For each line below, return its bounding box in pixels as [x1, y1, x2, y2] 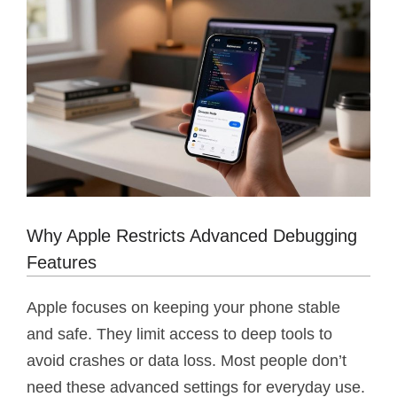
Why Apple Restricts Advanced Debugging [27, 225, 357, 245]
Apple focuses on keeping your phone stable [27, 298, 340, 316]
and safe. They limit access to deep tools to [27, 324, 332, 343]
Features [27, 252, 97, 272]
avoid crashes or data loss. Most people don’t [27, 351, 346, 370]
